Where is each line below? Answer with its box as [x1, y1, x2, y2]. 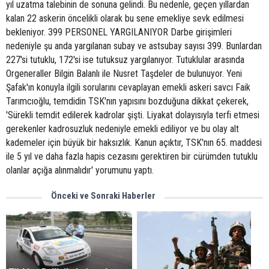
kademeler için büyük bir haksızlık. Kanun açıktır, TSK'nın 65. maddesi [6, 137, 262, 148]
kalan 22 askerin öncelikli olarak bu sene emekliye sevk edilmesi [6, 13, 244, 24]
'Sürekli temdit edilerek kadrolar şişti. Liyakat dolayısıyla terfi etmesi [6, 109, 259, 121]
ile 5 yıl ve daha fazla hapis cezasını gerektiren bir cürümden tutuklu [6, 151, 258, 162]
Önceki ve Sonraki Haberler [51, 190, 156, 201]
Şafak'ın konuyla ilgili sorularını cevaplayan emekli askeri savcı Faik [6, 82, 250, 93]
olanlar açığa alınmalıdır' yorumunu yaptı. [6, 165, 154, 176]
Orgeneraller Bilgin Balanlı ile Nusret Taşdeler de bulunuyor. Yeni [6, 68, 242, 79]
